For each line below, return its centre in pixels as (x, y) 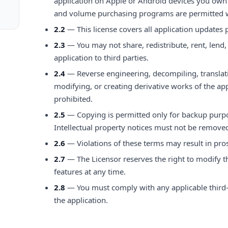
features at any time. (90, 172)
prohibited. (73, 99)
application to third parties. (101, 58)
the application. (81, 200)
